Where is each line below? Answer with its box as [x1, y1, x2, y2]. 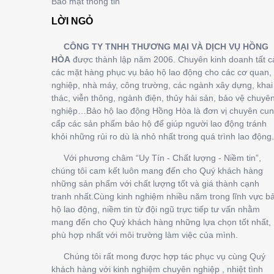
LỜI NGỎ [51, 16, 93, 26]
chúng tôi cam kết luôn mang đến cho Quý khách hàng [51, 166, 263, 176]
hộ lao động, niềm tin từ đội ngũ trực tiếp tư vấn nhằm [51, 204, 260, 214]
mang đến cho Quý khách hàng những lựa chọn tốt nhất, [51, 217, 271, 227]
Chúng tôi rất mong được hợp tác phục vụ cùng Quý [51, 251, 265, 261]
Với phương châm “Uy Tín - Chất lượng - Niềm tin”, [51, 153, 261, 163]
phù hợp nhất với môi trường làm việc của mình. [51, 230, 238, 240]
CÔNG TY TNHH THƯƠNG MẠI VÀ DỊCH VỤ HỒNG [64, 42, 268, 51]
